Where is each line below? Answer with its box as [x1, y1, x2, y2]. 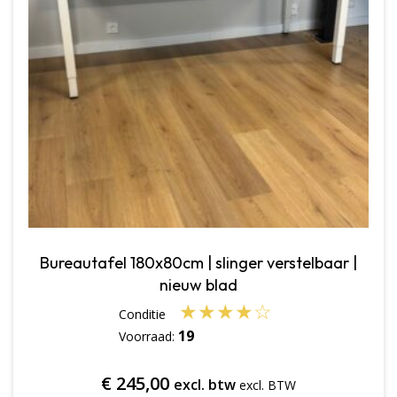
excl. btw [174, 375, 236, 395]
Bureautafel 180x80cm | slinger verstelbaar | [40, 253, 357, 274]
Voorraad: [119, 327, 178, 345]
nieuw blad [160, 275, 237, 296]
